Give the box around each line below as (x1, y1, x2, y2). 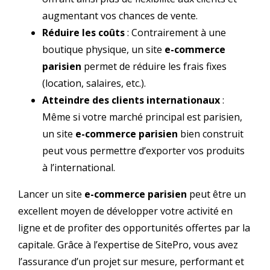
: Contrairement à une (125, 26, 226, 40)
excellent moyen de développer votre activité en (18, 204, 233, 218)
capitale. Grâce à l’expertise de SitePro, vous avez (18, 238, 238, 252)
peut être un (187, 187, 246, 201)
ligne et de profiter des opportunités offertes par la (18, 221, 250, 235)
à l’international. (42, 161, 115, 175)
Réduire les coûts (42, 26, 125, 40)
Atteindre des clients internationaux (42, 93, 220, 107)
